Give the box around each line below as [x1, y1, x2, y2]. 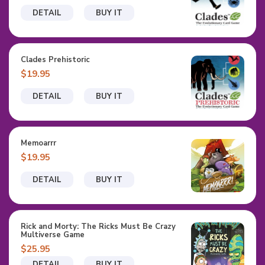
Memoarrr [21, 137, 56, 148]
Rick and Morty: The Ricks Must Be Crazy [21, 221, 176, 232]
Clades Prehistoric [21, 54, 90, 65]
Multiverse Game [21, 229, 85, 240]
